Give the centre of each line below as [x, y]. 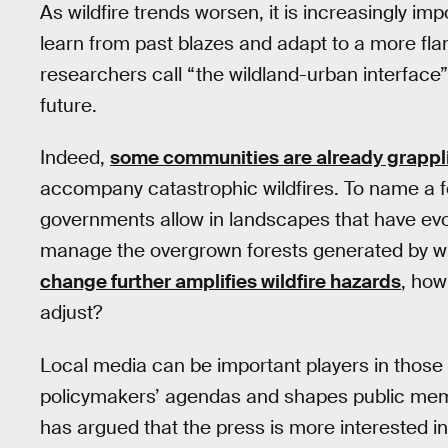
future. [68, 105]
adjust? [71, 313]
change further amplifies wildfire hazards [220, 282]
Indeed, [75, 158]
